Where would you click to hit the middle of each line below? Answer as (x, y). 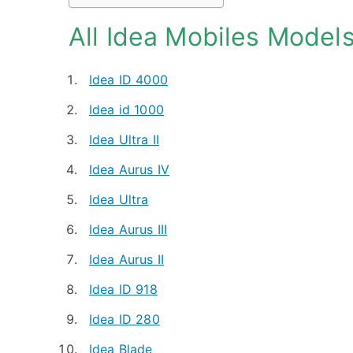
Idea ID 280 (124, 319)
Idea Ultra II (124, 139)
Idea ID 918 (123, 289)
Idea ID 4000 (128, 80)
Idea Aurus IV (130, 169)
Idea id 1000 (126, 110)
